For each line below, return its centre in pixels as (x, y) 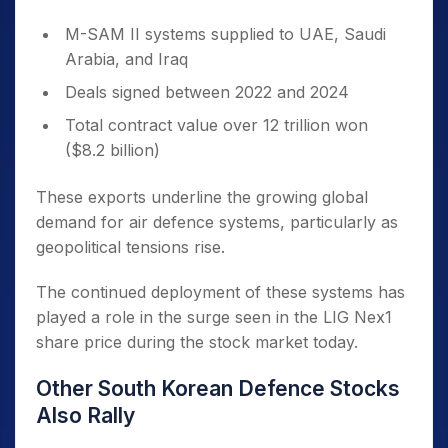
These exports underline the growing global (202, 197)
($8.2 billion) (112, 150)
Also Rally (85, 416)
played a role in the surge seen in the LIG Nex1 (214, 317)
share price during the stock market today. (197, 342)
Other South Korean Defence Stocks (218, 389)
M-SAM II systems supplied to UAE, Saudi (225, 34)
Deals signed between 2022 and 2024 (207, 92)
